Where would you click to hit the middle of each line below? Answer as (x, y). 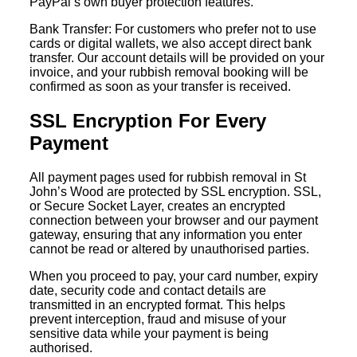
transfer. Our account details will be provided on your (177, 58)
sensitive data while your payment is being (149, 333)
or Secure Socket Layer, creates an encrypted (158, 206)
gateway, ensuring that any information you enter (166, 234)
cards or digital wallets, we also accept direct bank (171, 44)
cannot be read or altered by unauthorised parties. (170, 249)
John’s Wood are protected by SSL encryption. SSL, (176, 191)
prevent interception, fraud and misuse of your (158, 319)
